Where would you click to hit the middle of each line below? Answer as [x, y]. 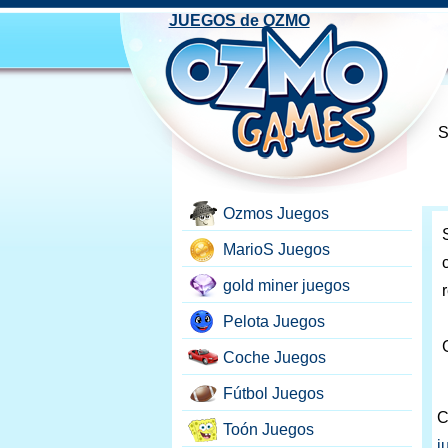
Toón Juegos [268, 429]
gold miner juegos [286, 285]
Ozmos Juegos [276, 213]
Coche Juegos [274, 357]
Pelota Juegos [274, 321]
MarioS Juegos [276, 249]
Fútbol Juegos [273, 393]
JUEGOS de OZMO [239, 20]
